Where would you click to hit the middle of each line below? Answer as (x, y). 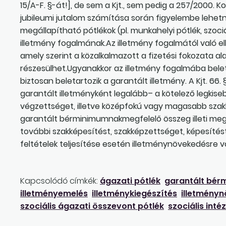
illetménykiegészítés (134, 193)
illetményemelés (54, 193)
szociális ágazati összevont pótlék (92, 206)
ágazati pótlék (130, 181)
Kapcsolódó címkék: (59, 181)
